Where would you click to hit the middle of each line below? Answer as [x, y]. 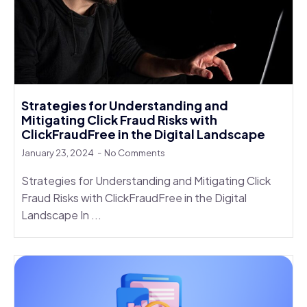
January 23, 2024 [58, 152]
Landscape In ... [61, 214]
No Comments [135, 152]
